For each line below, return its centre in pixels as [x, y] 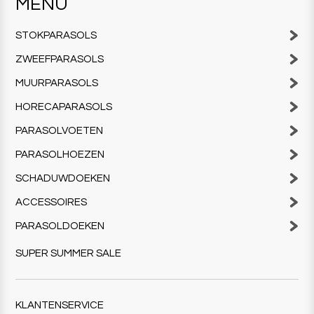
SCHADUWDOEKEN [63, 178]
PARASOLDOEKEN [60, 226]
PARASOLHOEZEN [60, 154]
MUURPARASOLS [57, 83]
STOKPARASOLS [56, 35]
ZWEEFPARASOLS [60, 59]
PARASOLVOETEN [60, 130]
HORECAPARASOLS [64, 107]
